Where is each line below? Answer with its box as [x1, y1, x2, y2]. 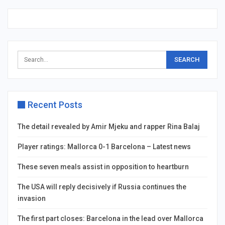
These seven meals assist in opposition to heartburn [18, 162, 189, 171]
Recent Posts [28, 99, 82, 110]
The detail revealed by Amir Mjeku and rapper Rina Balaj [18, 122, 200, 131]
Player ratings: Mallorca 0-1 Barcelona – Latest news [18, 142, 191, 151]
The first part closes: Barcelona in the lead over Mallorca [18, 214, 203, 222]
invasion [18, 194, 46, 202]
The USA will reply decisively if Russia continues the [18, 182, 186, 191]
